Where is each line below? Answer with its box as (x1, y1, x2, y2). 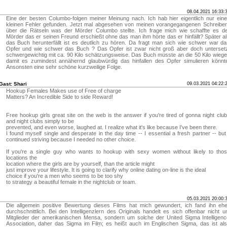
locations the (6, 155, 37, 161)
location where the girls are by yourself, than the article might (6, 161, 155, 167)
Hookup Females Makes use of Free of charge (6, 88, 121, 94)
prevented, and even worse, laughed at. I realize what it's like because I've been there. (6, 124, 217, 130)
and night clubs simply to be (6, 118, 74, 124)
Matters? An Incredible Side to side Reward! (6, 94, 113, 100)
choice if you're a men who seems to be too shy (6, 173, 123, 179)
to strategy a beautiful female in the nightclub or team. (6, 179, 136, 185)
